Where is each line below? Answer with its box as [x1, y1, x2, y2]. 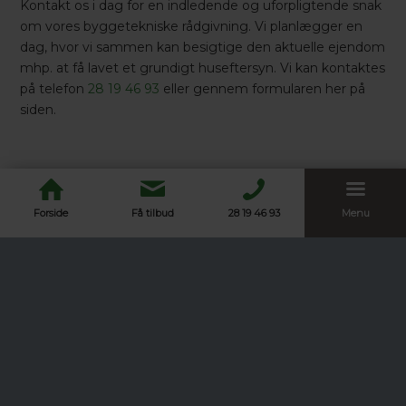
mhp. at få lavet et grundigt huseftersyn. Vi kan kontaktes [20, 60, 386, 77]
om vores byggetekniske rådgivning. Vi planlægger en [20, 18, 363, 35]
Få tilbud [130, 207, 174, 219]
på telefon [20, 81, 89, 98]
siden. [20, 101, 57, 119]
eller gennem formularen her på [159, 81, 366, 98]
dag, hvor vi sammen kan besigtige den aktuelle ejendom [20, 39, 386, 56]
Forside [34, 207, 68, 219]
